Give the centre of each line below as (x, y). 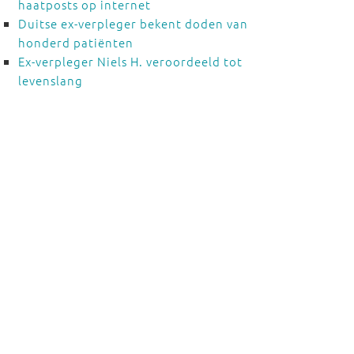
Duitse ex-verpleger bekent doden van (133, 23)
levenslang (50, 80)
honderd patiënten (75, 42)
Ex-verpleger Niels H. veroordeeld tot (130, 61)
